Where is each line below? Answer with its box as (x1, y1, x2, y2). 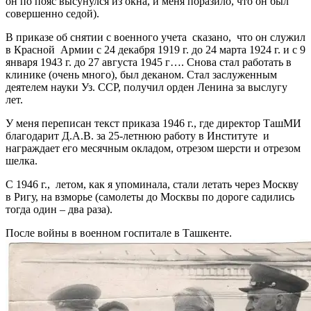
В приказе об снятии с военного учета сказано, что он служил (6, 31, 305, 43)
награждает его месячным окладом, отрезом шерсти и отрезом (6, 142, 301, 154)
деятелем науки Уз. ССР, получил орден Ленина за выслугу (6, 81, 287, 93)
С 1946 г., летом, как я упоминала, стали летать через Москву (6, 178, 299, 190)
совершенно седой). (6, 7, 99, 19)
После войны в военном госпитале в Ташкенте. (6, 226, 232, 239)
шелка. (6, 154, 37, 167)
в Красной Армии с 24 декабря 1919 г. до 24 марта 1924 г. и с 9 (6, 43, 305, 56)
